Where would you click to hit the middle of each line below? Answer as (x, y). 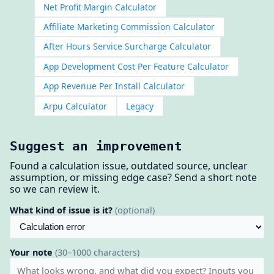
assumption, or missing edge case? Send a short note (133, 177)
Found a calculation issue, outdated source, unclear (129, 165)
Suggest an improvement (96, 146)
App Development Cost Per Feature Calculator (136, 66)
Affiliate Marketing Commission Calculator (129, 27)
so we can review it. (55, 189)
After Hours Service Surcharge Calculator (128, 46)
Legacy (140, 106)
